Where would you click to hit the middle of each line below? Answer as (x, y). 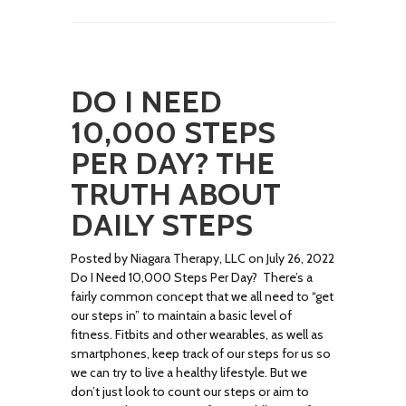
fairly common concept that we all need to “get (203, 296)
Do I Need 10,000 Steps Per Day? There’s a (192, 277)
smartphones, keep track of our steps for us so (201, 353)
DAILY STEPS (162, 225)
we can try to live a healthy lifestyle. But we (189, 372)
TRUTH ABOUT (176, 194)
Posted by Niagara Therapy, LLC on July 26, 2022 (203, 258)
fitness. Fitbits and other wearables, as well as (198, 334)
